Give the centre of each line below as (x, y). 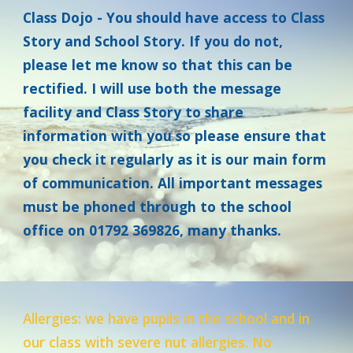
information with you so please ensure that (175, 136)
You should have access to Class (216, 17)
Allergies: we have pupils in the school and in (167, 318)
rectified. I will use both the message (152, 88)
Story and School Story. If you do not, (153, 41)
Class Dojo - (65, 17)
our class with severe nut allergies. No (148, 342)
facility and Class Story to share (134, 112)
